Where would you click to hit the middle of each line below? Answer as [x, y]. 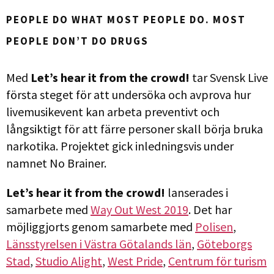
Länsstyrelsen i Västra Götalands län [99, 244]
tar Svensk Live [229, 78]
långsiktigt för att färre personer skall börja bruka [135, 129]
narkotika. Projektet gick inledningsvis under [120, 146]
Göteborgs [224, 244]
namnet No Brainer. [56, 163]
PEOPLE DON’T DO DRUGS [77, 41]
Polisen [214, 227]
